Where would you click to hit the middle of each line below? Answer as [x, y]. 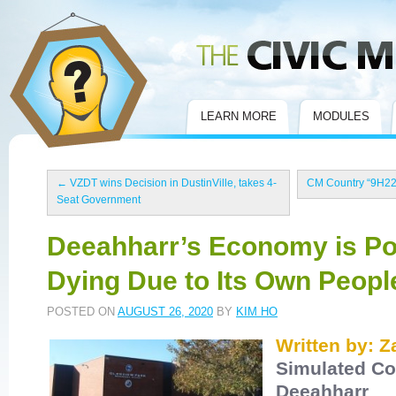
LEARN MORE [239, 116]
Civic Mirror [34, 19]
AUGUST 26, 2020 [165, 312]
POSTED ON [81, 312]
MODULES [341, 116]
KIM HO [257, 312]
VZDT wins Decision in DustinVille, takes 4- [172, 183]
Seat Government [99, 200]
